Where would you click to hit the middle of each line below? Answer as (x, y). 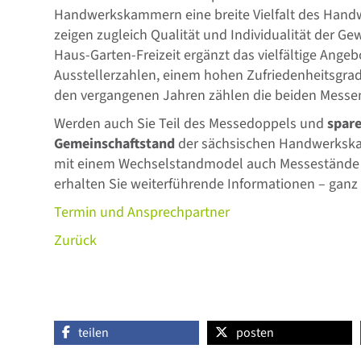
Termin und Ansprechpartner (142, 212)
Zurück (76, 241)
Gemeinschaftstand (115, 144)
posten (255, 333)
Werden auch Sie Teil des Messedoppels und (191, 124)
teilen (94, 333)
